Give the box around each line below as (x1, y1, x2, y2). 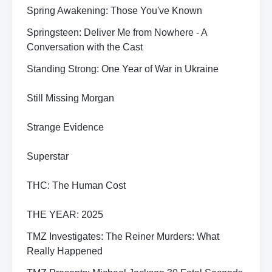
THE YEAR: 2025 (27, 209, 103, 220)
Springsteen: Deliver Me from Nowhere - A (27, 27, 207, 38)
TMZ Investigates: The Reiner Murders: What (27, 231, 219, 242)
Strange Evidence (27, 122, 104, 132)
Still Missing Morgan (27, 93, 114, 103)
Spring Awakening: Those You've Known (27, 5, 202, 16)
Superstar (27, 151, 69, 161)
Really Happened (27, 246, 103, 256)
